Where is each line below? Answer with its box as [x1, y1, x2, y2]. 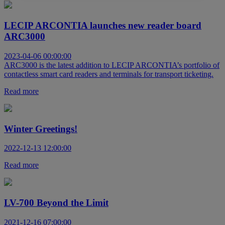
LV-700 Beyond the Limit [4, 197, 108, 208]
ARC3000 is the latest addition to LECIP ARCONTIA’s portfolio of [4, 60, 219, 69]
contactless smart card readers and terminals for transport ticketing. [4, 69, 213, 78]
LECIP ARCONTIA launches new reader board [4, 20, 201, 31]
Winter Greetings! [4, 123, 77, 134]
